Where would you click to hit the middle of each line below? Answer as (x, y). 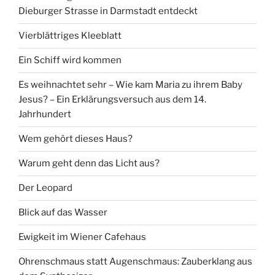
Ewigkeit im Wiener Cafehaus (82, 237)
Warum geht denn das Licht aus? (89, 164)
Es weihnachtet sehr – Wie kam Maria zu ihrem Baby (130, 85)
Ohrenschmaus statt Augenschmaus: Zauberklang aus (135, 262)
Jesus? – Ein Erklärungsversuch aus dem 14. (112, 100)
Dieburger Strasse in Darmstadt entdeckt (108, 11)
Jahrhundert (45, 114)
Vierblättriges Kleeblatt (70, 36)
